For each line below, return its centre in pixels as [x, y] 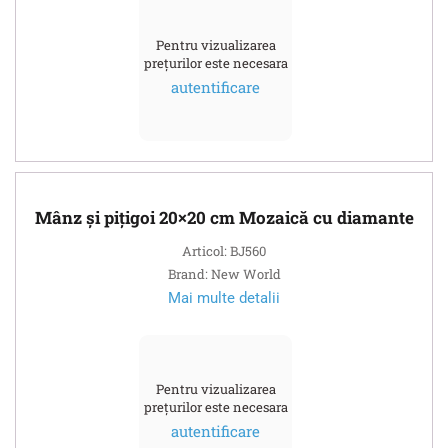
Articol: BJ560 [224, 250]
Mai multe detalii [224, 297]
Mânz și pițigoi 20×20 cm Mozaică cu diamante [224, 217]
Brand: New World [224, 273]
